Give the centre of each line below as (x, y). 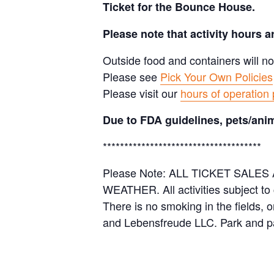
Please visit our (142, 93)
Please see (131, 76)
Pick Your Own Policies (217, 76)
